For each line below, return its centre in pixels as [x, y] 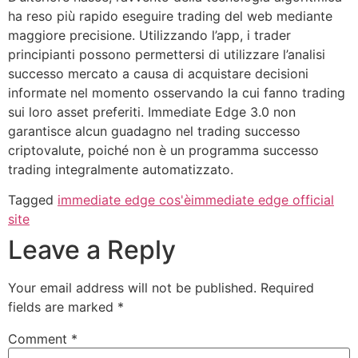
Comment [40, 339]
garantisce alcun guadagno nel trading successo [154, 131]
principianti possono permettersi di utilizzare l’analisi [167, 54]
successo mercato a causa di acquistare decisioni [158, 73]
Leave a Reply [92, 250]
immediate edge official [263, 200]
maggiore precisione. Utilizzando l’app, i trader [149, 35]
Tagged [33, 200]
